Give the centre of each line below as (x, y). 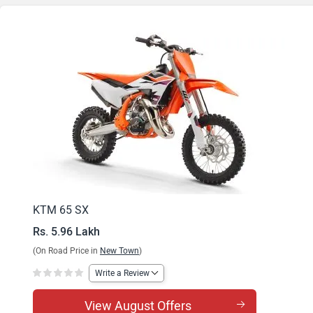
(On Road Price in (66, 251)
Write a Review (122, 273)
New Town (119, 251)
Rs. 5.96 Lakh (66, 232)
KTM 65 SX (61, 210)
